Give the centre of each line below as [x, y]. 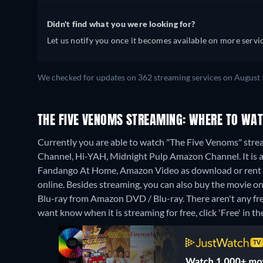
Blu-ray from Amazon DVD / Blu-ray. [112, 198]
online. [52, 184]
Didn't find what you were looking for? [121, 24]
